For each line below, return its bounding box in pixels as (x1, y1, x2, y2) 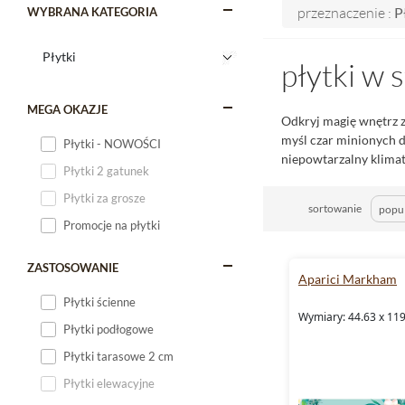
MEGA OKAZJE (27, 102, 108, 117)
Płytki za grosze (63, 191, 146, 205)
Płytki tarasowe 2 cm (63, 349, 174, 363)
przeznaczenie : (297, 4, 394, 22)
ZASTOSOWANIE (27, 260, 118, 275)
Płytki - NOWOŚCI (63, 137, 161, 151)
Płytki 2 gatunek (63, 164, 149, 178)
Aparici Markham (298, 271, 397, 287)
